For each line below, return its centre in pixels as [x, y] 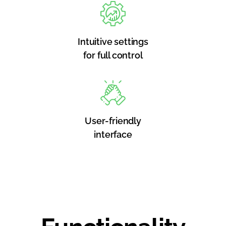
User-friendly [113, 121]
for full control [113, 55]
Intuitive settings [113, 42]
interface [113, 134]
